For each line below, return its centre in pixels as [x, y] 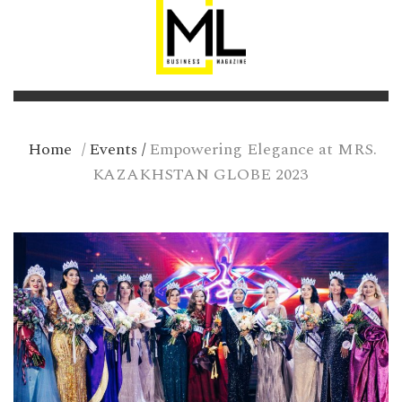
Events [113, 149]
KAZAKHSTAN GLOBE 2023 [200, 174]
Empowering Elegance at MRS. [263, 149]
